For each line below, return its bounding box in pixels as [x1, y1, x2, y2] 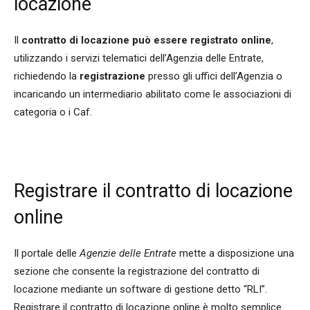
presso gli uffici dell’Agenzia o [145, 70, 282, 83]
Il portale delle [14, 247, 80, 260]
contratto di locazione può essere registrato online [21, 34, 271, 47]
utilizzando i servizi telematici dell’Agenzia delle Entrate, [14, 52, 264, 65]
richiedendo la [14, 70, 80, 83]
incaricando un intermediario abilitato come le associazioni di [14, 88, 291, 101]
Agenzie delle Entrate [80, 247, 179, 260]
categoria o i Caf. [14, 106, 92, 119]
